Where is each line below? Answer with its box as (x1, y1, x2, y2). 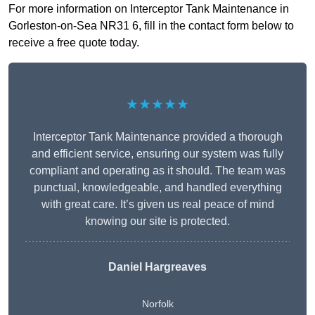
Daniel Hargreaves (108, 261, 207, 274)
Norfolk (141, 298, 174, 310)
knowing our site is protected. (85, 215, 230, 228)
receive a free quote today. (8, 37, 139, 49)
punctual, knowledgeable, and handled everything (33, 181, 282, 194)
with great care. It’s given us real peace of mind (41, 198, 274, 211)
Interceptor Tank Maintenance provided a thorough (32, 131, 283, 143)
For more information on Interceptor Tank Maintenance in (8, 3, 289, 15)
